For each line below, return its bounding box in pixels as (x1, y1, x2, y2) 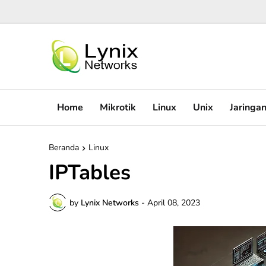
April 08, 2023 (147, 197, 200, 208)
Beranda (49, 142, 79, 153)
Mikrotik (100, 100, 136, 114)
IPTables (49, 159, 131, 186)
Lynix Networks (81, 197, 139, 208)
